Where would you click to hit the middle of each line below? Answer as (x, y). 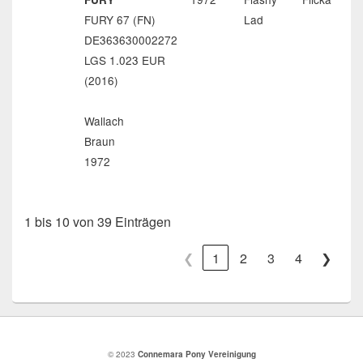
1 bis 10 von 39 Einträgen (98, 222)
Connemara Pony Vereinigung (196, 354)
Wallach (104, 121)
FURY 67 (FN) (120, 19)
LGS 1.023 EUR (125, 60)
